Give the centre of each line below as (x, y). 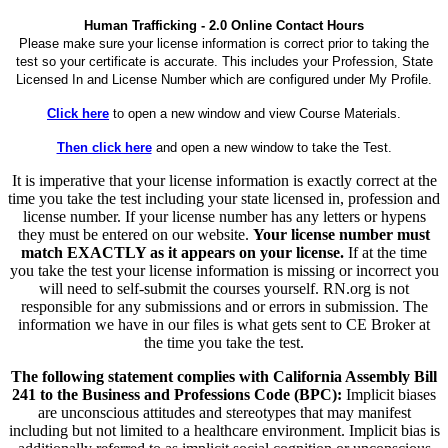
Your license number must (341, 234)
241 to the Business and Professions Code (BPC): (177, 394)
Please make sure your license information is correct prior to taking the (224, 43)
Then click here (104, 147)
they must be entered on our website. (135, 234)
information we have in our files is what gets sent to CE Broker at (224, 324)
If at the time (385, 252)
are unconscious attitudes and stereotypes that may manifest (224, 412)
